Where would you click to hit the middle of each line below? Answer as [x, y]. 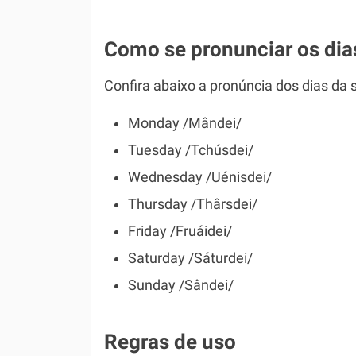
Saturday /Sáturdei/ [190, 258]
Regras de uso [170, 342]
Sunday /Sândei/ [181, 285]
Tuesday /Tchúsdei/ [191, 150]
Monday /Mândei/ [185, 123]
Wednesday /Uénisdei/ [200, 177]
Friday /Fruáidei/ [180, 231]
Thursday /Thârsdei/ [193, 204]
